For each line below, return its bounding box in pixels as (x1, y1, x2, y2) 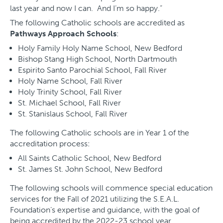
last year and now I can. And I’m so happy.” (10, 3, 162, 13)
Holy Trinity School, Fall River (18, 87, 122, 97)
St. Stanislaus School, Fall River (18, 109, 127, 119)
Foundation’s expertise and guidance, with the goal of (10, 205, 200, 215)
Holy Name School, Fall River (18, 76, 122, 86)
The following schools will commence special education (10, 183, 213, 193)
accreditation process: (10, 139, 90, 149)
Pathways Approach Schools (10, 29, 116, 39)
